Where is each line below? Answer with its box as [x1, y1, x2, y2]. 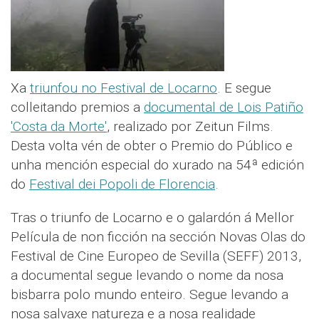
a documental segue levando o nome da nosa [11, 267, 283, 284]
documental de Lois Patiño [144, 99, 303, 116]
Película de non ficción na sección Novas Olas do [11, 229, 305, 246]
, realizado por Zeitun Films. [107, 118, 273, 135]
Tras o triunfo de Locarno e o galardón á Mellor [11, 209, 294, 226]
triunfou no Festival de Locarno [30, 80, 217, 97]
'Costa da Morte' [11, 118, 107, 135]
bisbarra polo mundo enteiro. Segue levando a [11, 286, 288, 303]
